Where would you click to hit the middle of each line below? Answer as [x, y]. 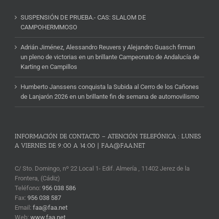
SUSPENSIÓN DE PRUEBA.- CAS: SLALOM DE [83, 18]
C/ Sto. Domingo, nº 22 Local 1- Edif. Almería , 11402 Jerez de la [102, 169]
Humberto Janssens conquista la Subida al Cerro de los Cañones [110, 87]
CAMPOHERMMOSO [49, 27]
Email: [24, 208]
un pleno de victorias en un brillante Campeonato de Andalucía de [110, 57]
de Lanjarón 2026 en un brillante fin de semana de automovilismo [110, 97]
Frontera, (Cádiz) [37, 178]
